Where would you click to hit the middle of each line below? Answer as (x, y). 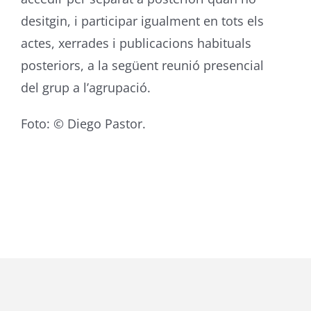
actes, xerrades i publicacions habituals (136, 43)
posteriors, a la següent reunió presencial (142, 65)
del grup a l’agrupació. (85, 87)
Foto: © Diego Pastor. (83, 124)
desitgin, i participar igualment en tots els (142, 21)
